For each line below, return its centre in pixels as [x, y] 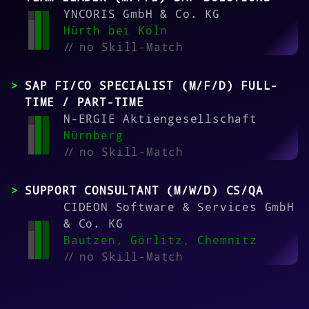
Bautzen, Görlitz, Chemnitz [160, 240]
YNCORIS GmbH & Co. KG [142, 14]
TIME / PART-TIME [84, 102]
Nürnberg [93, 136]
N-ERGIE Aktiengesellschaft [160, 119]
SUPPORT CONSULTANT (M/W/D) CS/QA [144, 191]
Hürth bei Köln [116, 31]
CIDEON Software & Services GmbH [179, 207]
